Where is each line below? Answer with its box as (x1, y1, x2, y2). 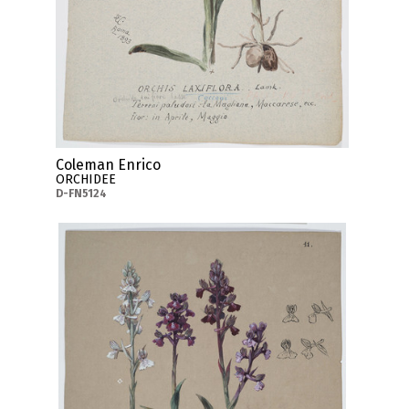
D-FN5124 (55, 187, 107, 201)
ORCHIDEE (55, 172, 116, 188)
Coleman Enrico (55, 156, 161, 174)
